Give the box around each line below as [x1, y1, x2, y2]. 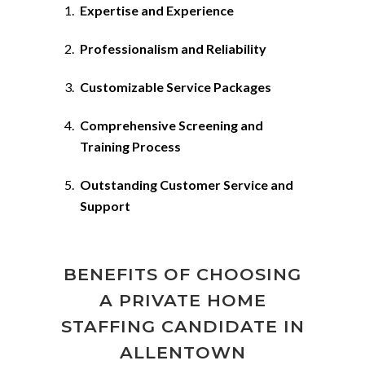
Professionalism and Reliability [80, 41, 266, 56]
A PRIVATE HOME [99, 290, 266, 310]
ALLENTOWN [119, 342, 246, 363]
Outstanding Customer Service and [80, 177, 293, 192]
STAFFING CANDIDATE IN [60, 316, 305, 336]
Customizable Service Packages [80, 79, 271, 95]
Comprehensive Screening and [80, 117, 263, 133]
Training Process [80, 139, 181, 154]
